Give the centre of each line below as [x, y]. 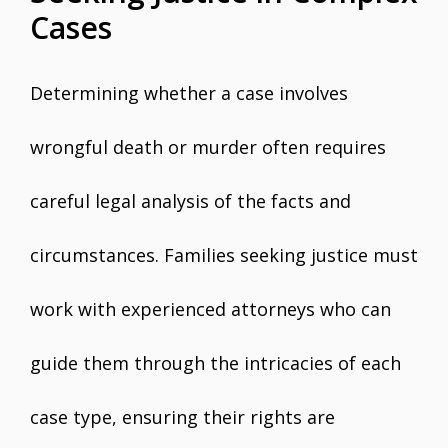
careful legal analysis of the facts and [190, 201]
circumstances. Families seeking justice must [224, 255]
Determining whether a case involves [189, 93]
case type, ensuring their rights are [182, 417]
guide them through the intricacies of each [215, 363]
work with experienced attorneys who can [210, 309]
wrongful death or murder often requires [208, 147]
